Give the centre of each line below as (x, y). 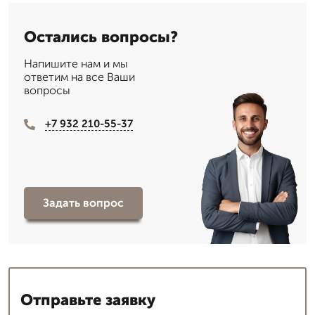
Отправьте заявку (88, 300)
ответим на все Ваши (79, 77)
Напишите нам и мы (76, 64)
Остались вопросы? (101, 37)
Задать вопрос (83, 203)
